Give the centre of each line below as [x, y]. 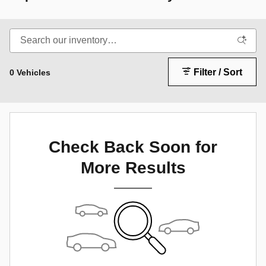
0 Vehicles [30, 72]
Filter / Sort [218, 72]
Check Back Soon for [133, 147]
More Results [133, 167]
